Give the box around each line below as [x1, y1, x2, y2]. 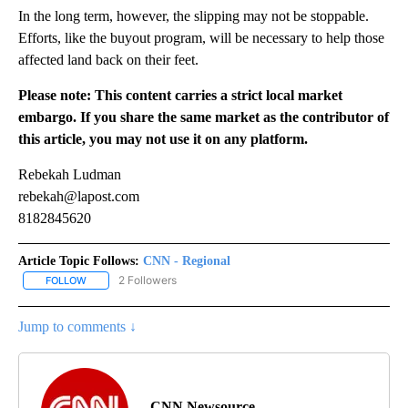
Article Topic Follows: [18, 253, 139, 268]
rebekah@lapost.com [18, 188, 139, 204]
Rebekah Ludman [18, 166, 121, 182]
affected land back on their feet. [18, 51, 199, 67]
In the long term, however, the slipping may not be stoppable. [18, 7, 369, 24]
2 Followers [118, 272, 177, 287]
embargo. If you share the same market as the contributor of [18, 108, 389, 125]
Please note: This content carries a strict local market [18, 87, 342, 103]
